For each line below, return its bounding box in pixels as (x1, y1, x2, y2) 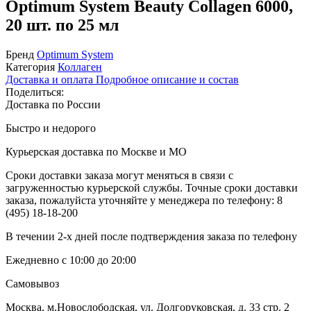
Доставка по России (6, 98, 101, 110)
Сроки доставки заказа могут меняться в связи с (6, 169, 233, 181)
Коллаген (58, 60, 102, 73)
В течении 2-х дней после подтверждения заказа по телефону (6, 230, 297, 242)
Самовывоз (6, 277, 59, 289)
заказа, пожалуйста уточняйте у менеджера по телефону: (6, 194, 277, 206)
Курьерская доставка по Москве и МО (6, 145, 187, 158)
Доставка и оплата (6, 73, 96, 85)
